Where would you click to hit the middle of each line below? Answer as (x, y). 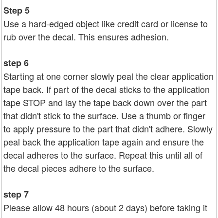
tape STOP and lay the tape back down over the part (105, 102)
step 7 (16, 194)
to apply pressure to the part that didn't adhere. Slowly (108, 129)
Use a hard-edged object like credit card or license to (106, 24)
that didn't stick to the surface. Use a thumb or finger (104, 116)
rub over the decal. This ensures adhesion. (86, 37)
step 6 (16, 63)
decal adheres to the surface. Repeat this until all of (103, 155)
